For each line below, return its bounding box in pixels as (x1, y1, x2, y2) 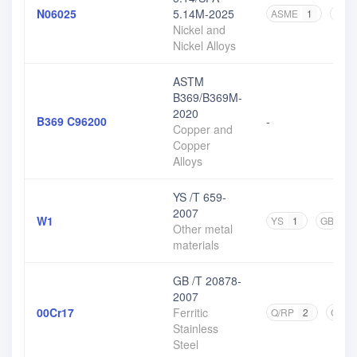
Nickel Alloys (173, 37, 236, 53)
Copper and (173, 121, 233, 137)
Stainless (173, 320, 218, 336)
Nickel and (173, 22, 226, 37)
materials (173, 237, 219, 253)
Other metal (173, 221, 233, 237)
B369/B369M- (173, 89, 242, 105)
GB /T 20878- (173, 273, 241, 288)
